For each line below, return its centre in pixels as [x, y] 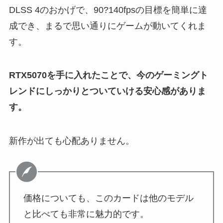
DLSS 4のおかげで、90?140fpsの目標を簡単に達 [108, 10]
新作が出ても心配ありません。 [71, 141]
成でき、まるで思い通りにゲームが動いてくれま [107, 26]
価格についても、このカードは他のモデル [108, 198]
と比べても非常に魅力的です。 [86, 214]
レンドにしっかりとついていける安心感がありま [107, 91]
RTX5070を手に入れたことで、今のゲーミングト [108, 75]
